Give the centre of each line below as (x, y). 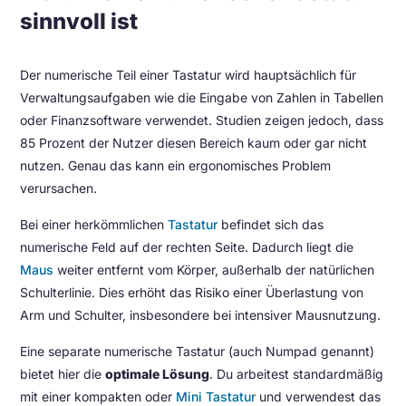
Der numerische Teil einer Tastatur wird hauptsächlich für (188, 75)
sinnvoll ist (79, 21)
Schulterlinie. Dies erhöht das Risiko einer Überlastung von (192, 292)
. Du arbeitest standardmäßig (297, 374)
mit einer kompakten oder (98, 396)
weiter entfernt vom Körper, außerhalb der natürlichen (214, 270)
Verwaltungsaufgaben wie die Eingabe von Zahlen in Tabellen (202, 97)
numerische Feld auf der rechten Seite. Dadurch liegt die (187, 247)
